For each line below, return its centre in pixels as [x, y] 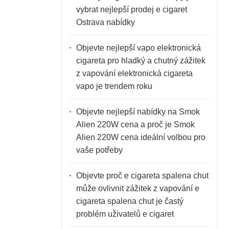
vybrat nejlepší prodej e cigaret [131, 9]
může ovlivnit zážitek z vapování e [138, 188]
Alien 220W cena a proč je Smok [135, 124]
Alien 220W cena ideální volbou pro [141, 137]
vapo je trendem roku [114, 86]
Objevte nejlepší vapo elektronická [138, 48]
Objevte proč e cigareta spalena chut [142, 175]
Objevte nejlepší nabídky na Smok [138, 111]
